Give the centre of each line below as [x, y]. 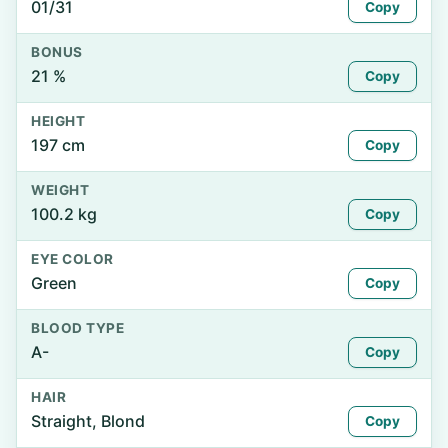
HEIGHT [58, 121]
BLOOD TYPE [78, 328]
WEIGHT [60, 190]
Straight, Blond [88, 421]
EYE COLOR [72, 259]
